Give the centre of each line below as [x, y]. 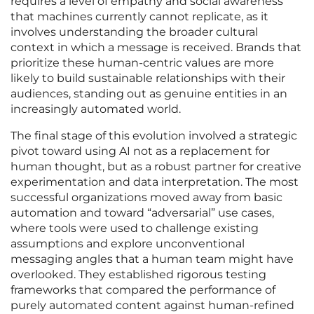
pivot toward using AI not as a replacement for [140, 151]
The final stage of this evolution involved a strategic [154, 136]
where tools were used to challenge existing [135, 228]
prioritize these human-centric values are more [142, 63]
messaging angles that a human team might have [152, 259]
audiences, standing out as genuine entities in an [149, 94]
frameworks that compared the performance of [143, 290]
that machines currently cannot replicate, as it [139, 17]
